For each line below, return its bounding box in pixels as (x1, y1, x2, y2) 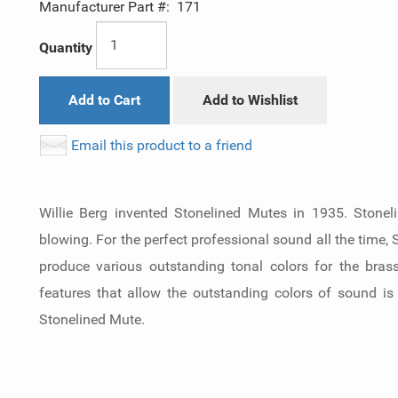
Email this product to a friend (71, 136, 252, 154)
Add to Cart (68, 91, 140, 108)
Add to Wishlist (203, 91, 298, 108)
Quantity (39, 38, 92, 56)
